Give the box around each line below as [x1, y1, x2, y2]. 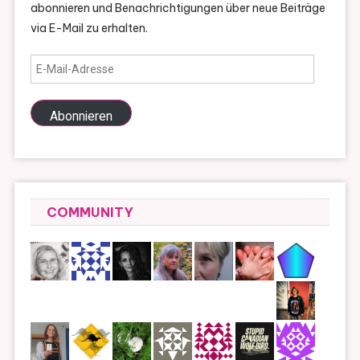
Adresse [29, 96, 72, 112]
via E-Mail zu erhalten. [30, 21, 148, 36]
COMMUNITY [46, 204, 133, 221]
